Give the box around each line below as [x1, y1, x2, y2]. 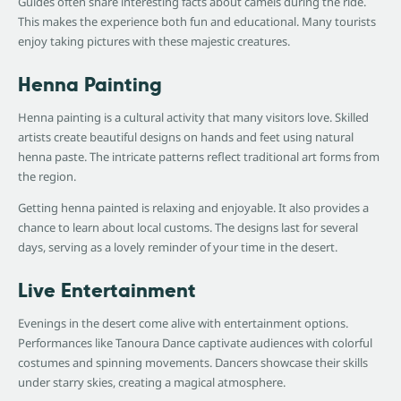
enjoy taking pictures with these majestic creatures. [18, 33, 290, 50]
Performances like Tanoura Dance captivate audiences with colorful [18, 335, 372, 352]
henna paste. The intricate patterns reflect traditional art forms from [18, 149, 380, 166]
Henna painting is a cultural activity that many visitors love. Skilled [18, 109, 369, 126]
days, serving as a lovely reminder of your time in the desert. [18, 239, 337, 256]
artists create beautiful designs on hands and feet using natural [18, 129, 354, 146]
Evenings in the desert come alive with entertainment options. [18, 315, 348, 332]
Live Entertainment [18, 277, 196, 303]
